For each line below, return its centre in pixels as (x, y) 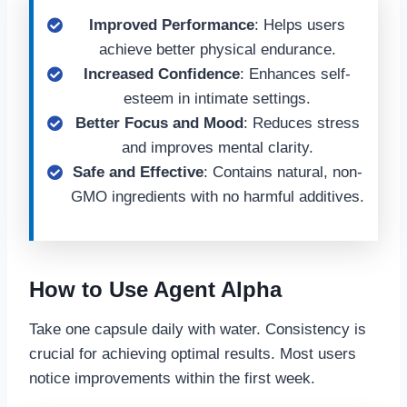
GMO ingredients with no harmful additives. (217, 197)
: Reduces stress (301, 123)
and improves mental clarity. (217, 148)
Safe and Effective (138, 172)
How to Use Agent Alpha (155, 289)
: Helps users (300, 25)
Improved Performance (172, 25)
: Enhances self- (295, 74)
